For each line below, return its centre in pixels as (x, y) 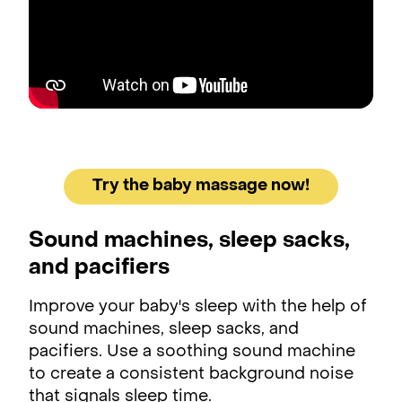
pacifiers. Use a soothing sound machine (192, 352)
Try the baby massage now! (201, 186)
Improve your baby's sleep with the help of (198, 307)
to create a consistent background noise (191, 374)
